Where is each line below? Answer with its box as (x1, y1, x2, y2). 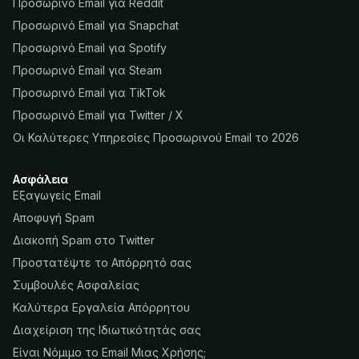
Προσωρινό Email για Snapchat (13, 18, 179, 33)
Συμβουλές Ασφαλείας (13, 278, 139, 292)
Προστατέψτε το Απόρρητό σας (13, 256, 192, 270)
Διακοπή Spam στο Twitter (13, 233, 155, 248)
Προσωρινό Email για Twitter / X (13, 108, 184, 123)
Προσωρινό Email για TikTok (13, 86, 166, 100)
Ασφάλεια (13, 172, 68, 187)
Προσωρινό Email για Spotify (13, 41, 167, 55)
